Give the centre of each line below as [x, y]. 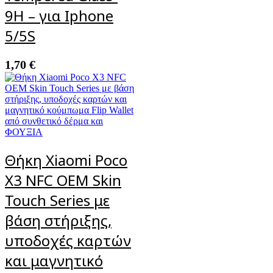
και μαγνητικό [54, 260]
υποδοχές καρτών [68, 240]
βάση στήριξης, [58, 220]
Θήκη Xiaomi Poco [66, 160]
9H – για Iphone [59, 15]
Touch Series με [57, 200]
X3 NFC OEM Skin [63, 180]
